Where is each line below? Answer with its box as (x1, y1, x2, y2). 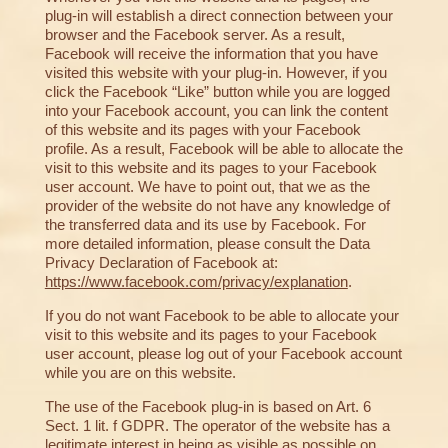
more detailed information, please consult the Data (44, 235, 370, 253)
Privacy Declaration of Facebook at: (44, 254, 278, 272)
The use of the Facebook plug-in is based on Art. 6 (44, 398, 371, 416)
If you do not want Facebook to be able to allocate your (44, 307, 399, 325)
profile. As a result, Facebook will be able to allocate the (44, 140, 403, 158)
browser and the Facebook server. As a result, (44, 26, 345, 44)
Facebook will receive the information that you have (44, 45, 378, 63)
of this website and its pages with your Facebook (44, 121, 361, 139)
